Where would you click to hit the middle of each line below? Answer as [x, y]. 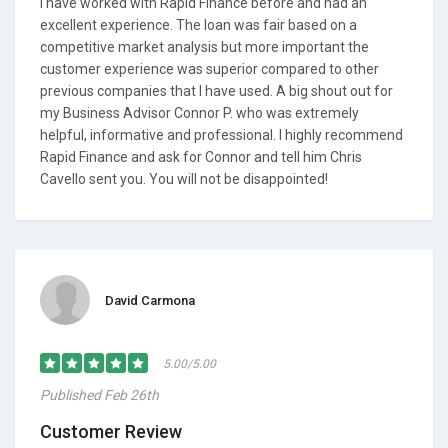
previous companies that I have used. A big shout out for [216, 91]
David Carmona [150, 300]
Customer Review [111, 431]
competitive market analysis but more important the [204, 47]
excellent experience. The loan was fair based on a [198, 25]
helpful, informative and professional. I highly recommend [221, 135]
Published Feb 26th [99, 395]
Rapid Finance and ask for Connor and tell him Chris [201, 157]
